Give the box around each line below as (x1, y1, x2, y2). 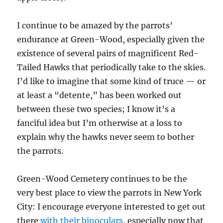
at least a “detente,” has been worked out (17, 90, 182, 100)
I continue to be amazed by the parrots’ (17, 20, 173, 30)
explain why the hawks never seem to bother (17, 131, 195, 142)
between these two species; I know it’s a (17, 104, 176, 114)
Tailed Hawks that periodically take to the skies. (17, 62, 206, 72)
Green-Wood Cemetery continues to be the (17, 173, 188, 184)
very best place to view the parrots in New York (17, 187, 202, 198)
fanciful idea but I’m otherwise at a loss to (17, 117, 183, 128)
